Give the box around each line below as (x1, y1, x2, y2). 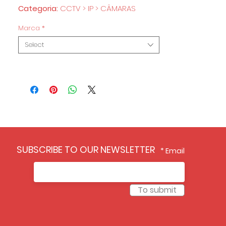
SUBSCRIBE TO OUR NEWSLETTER (17, 143, 155, 156)
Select (25, 40, 44, 49)
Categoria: (18, 3, 60, 14)
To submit (137, 184, 177, 196)
